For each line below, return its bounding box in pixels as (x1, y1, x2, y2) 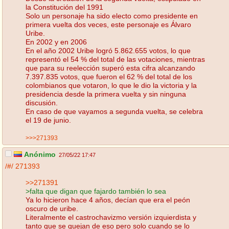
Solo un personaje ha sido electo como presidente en (26, 11, 198, 20)
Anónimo (22, 150, 56, 159)
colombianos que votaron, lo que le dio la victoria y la (26, 81, 197, 89)
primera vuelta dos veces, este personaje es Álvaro (26, 20, 191, 29)
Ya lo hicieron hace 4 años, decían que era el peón (26, 195, 190, 204)
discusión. (26, 98, 58, 107)
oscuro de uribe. (26, 204, 78, 213)
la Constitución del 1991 (26, 3, 103, 11)
